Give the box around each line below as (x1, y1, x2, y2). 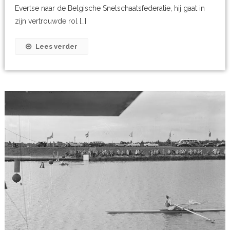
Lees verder (35, 43, 78, 51)
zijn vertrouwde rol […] (15, 17, 87, 26)
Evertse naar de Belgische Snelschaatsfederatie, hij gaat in (15, 4, 205, 13)
